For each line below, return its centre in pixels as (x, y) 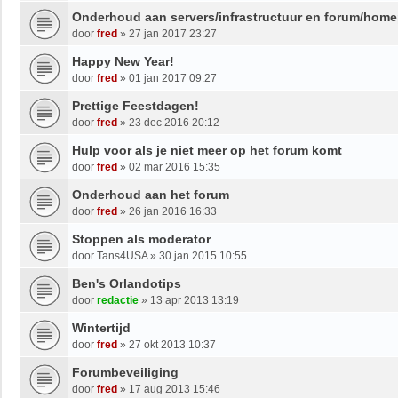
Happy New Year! (123, 61)
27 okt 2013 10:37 (172, 344)
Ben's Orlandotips (127, 283)
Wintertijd (101, 327)
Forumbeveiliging (125, 372)
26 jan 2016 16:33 (173, 211)
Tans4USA (122, 255)
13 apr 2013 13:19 (195, 300)
